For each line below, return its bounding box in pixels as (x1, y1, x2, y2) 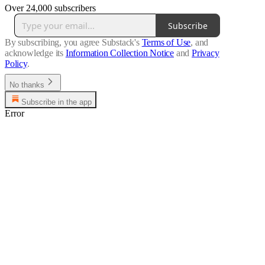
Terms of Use (141, 37, 191, 48)
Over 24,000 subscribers (5, 3, 96, 14)
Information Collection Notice (65, 48, 174, 59)
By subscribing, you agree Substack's (5, 37, 140, 48)
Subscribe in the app (21, 98, 92, 107)
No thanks (9, 80, 44, 90)
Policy (5, 59, 27, 69)
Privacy (192, 48, 219, 59)
